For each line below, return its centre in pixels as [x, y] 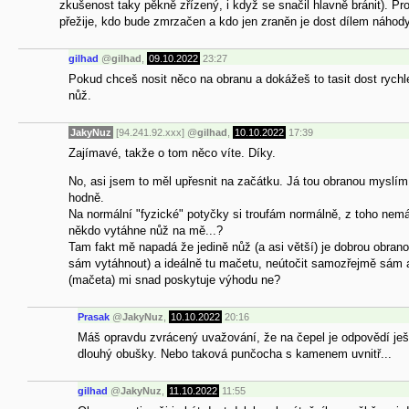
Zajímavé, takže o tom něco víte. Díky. [172, 152]
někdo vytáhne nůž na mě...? [146, 230]
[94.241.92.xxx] [150, 133]
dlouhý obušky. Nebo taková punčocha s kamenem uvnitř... [235, 353]
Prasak [94, 317]
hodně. [86, 197]
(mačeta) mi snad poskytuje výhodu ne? [174, 279]
